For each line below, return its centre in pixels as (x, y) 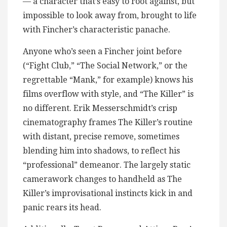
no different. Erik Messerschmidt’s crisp (100, 108)
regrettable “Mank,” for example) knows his (108, 80)
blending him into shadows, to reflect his (101, 150)
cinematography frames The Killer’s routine (108, 122)
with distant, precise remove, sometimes (101, 136)
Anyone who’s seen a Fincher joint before (102, 51)
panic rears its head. (63, 207)
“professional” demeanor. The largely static (107, 165)
